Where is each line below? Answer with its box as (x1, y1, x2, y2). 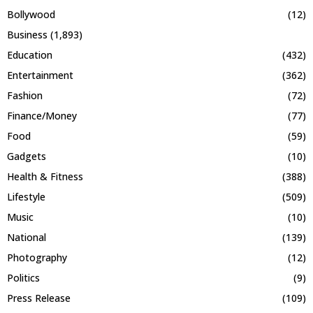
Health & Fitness (7, 170, 83, 184)
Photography (7, 251, 67, 265)
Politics (7, 271, 40, 285)
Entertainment (7, 68, 73, 82)
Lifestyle (7, 190, 45, 204)
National (7, 231, 46, 245)
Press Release (7, 291, 71, 305)
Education (7, 48, 52, 62)
